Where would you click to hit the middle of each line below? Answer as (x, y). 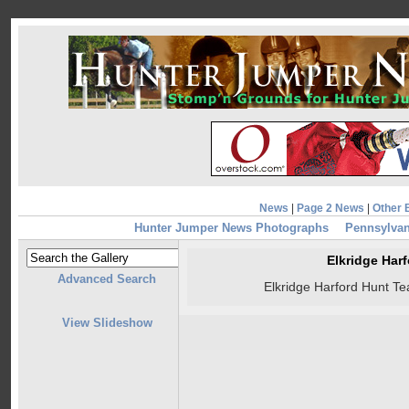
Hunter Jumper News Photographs (231, 228)
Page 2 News (330, 208)
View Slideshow (107, 322)
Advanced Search (107, 279)
